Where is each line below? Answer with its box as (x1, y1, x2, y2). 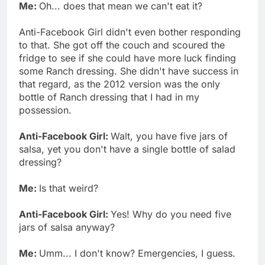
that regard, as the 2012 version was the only (19, 77, 220, 90)
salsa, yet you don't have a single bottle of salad (19, 143, 235, 155)
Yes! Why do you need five (111, 208, 231, 220)
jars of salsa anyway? (19, 221, 115, 233)
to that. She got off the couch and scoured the (19, 38, 225, 51)
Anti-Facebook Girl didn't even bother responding (19, 25, 241, 38)
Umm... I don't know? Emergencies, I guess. (39, 247, 235, 259)
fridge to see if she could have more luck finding (19, 51, 236, 64)
